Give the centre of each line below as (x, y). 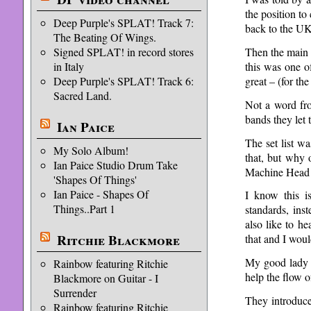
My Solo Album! (91, 150)
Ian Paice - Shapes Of (101, 194)
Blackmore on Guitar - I (106, 278)
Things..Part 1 (84, 209)
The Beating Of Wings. (104, 37)
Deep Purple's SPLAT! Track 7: (123, 23)
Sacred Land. (82, 95)
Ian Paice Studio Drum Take (115, 165)
